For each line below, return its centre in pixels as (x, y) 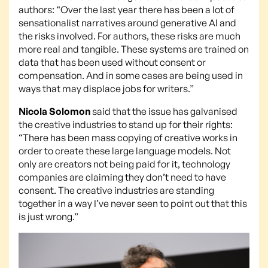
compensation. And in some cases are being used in (131, 75)
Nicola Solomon (54, 111)
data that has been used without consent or (112, 62)
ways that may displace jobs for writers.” (106, 88)
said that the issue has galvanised (164, 111)
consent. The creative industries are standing (116, 190)
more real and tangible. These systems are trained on (134, 49)
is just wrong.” (48, 216)
